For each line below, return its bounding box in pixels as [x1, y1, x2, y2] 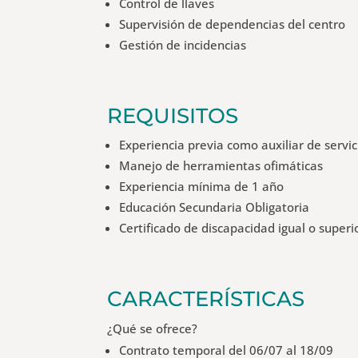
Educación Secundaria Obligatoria [119, 198, 310, 215]
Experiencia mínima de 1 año [119, 177, 284, 194]
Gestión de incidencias [119, 36, 247, 53]
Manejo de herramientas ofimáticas [119, 157, 324, 173]
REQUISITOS [107, 102, 239, 129]
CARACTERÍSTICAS [107, 285, 305, 312]
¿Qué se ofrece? [107, 320, 198, 336]
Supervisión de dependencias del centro [119, 15, 346, 32]
